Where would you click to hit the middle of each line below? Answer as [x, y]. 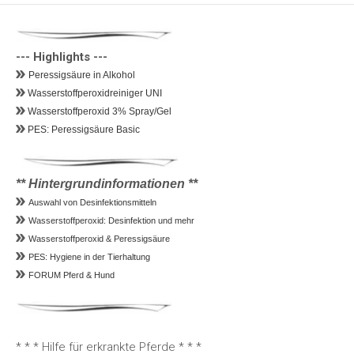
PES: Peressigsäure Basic [83, 129]
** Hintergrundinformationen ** [107, 183]
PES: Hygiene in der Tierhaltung [89, 256]
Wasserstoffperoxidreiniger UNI [95, 93]
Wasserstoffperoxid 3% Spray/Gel [98, 111]
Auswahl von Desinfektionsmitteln [92, 202]
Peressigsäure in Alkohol [83, 75]
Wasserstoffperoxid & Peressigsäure [99, 238]
